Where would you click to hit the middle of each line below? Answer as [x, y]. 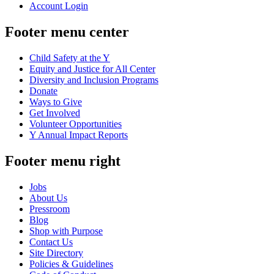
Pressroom [50, 209]
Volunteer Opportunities [76, 124]
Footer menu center [67, 31]
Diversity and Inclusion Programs [94, 80]
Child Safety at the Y [70, 57]
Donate [43, 91]
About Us [48, 198]
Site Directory [56, 253]
